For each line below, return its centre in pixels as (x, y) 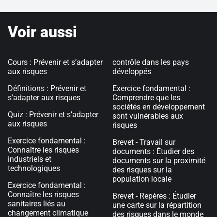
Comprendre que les (146, 98)
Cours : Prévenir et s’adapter (55, 62)
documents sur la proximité (159, 161)
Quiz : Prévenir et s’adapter (53, 115)
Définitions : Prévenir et (47, 88)
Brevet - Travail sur (144, 142)
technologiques (34, 168)
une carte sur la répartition (157, 205)
